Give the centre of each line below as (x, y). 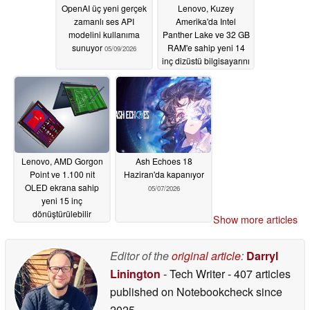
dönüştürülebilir (62, 214)
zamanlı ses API (104, 21)
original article (206, 256)
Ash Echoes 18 (164, 161)
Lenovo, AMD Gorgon (62, 161)
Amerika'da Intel (206, 21)
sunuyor (88, 48)
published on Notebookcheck (182, 292)
